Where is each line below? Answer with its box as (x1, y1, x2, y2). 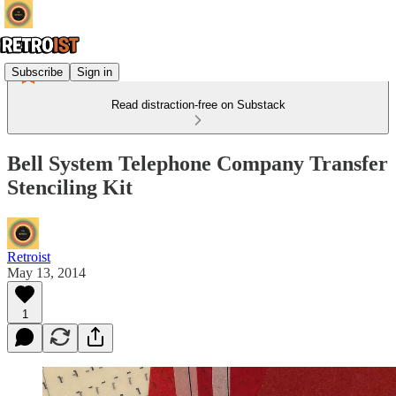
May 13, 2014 (7, 264, 86, 280)
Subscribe (11, 65, 63, 79)
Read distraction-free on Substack (110, 98, 286, 111)
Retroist (7, 248, 50, 264)
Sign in (77, 65, 112, 79)
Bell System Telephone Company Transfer (7, 151, 388, 175)
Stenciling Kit (7, 175, 133, 199)
